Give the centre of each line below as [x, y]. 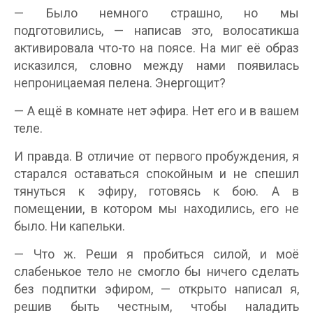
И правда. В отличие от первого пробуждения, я [156, 156]
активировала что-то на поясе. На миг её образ [156, 48]
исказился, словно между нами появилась [156, 65]
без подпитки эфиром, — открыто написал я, [156, 289]
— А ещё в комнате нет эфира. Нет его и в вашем [156, 111]
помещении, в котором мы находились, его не [156, 209]
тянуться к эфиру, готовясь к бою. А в [156, 191]
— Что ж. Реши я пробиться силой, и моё [156, 254]
